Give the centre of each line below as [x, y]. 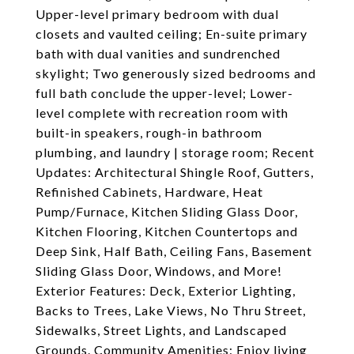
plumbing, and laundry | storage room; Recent [175, 152]
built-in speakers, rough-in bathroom [149, 132]
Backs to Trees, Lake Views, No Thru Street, [171, 310]
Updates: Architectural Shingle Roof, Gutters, [175, 172]
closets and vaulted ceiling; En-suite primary [171, 34]
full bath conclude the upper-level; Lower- [164, 93]
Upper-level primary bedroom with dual [157, 14]
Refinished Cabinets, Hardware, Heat [149, 192]
